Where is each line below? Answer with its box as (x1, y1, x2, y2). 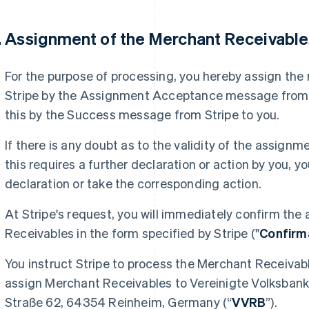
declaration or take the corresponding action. (5, 175, 262, 191)
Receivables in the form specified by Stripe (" (5, 225, 260, 241)
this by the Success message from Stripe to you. (5, 106, 283, 122)
